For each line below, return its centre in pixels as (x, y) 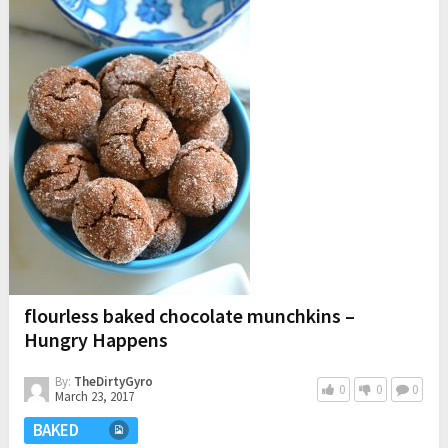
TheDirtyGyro (113, 382)
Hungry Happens (95, 340)
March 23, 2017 (94, 397)
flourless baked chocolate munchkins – (189, 316)
